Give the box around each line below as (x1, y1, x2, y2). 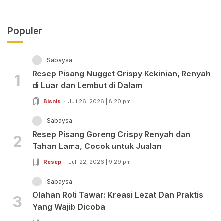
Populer (7, 25, 42, 37)
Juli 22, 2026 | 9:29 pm (68, 158, 131, 166)
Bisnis (43, 98, 61, 105)
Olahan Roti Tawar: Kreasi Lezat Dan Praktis (32, 190, 203, 200)
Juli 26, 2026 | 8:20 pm (68, 98, 131, 105)
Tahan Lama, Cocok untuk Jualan (32, 141, 162, 151)
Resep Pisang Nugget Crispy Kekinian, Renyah (32, 69, 211, 79)
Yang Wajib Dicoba (32, 202, 105, 212)
